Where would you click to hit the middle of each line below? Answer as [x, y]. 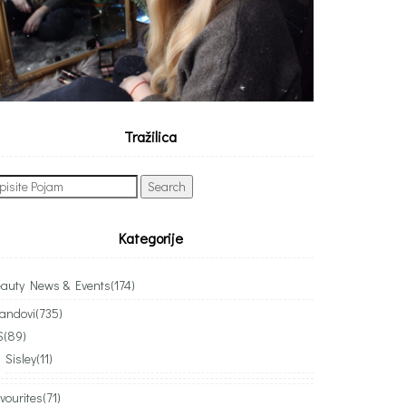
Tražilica [150, 136]
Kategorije [150, 237]
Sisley [21, 358]
